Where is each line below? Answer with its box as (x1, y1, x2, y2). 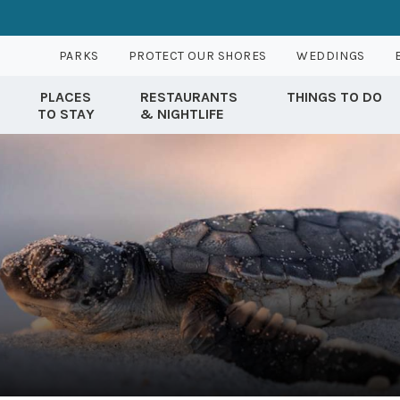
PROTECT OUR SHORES (128, 48, 268, 63)
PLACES (40, 87, 91, 105)
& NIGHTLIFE (140, 104, 224, 122)
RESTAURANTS (140, 87, 237, 105)
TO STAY (37, 104, 95, 122)
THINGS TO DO (287, 87, 382, 105)
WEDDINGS (296, 48, 365, 63)
